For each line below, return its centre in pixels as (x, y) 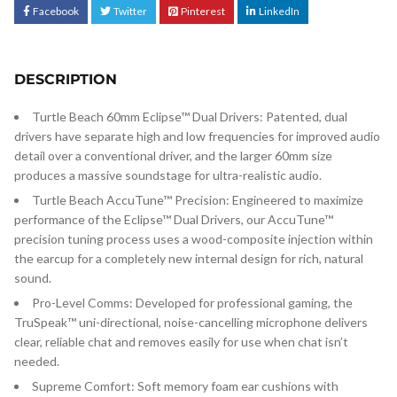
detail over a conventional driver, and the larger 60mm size (173, 156)
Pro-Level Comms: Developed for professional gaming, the (192, 303)
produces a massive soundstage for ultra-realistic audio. (168, 175)
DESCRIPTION (66, 80)
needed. (37, 362)
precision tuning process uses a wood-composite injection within (194, 239)
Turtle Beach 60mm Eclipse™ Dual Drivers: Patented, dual (190, 117)
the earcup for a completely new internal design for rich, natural (189, 259)
